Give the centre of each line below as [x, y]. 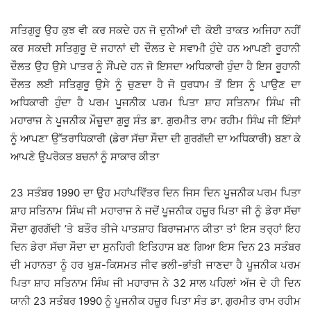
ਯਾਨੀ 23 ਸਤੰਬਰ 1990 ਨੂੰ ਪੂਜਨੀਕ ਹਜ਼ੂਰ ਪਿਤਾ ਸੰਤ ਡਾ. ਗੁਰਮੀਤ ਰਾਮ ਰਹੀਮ [155, 301]
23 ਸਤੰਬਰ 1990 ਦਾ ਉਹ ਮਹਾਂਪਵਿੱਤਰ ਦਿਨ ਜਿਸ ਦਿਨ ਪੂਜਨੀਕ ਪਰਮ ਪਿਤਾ [155, 193]
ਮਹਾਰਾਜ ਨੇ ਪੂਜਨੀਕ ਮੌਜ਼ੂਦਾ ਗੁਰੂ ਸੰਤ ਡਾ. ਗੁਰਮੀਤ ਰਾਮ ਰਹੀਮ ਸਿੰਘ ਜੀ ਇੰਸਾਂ [155, 121]
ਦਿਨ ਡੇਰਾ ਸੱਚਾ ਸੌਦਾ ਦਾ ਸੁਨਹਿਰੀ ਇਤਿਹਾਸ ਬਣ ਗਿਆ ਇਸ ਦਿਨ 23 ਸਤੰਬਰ [155, 247]
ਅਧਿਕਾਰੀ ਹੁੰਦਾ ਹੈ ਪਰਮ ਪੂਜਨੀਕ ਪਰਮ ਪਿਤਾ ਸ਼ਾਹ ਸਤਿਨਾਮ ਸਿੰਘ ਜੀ [155, 103]
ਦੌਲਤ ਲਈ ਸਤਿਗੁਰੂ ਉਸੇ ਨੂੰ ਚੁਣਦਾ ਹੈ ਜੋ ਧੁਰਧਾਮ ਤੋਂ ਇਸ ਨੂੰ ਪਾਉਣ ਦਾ [155, 85]
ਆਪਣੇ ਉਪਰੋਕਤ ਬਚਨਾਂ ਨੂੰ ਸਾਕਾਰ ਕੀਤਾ [85, 157]
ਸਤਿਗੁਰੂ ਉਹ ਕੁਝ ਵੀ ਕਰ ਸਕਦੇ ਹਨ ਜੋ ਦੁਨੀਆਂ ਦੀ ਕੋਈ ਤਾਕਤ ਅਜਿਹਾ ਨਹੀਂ [155, 31]
